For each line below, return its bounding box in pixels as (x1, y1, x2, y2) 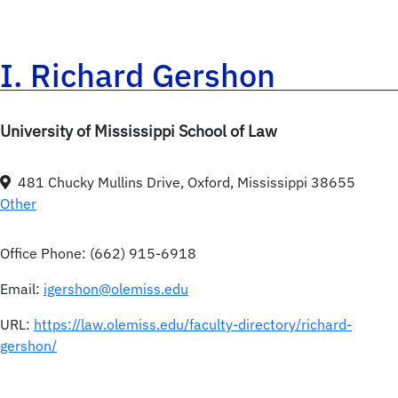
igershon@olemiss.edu (44, 280, 188, 298)
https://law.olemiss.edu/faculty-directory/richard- (34, 315, 352, 334)
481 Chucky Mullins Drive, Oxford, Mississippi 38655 (18, 173, 355, 192)
